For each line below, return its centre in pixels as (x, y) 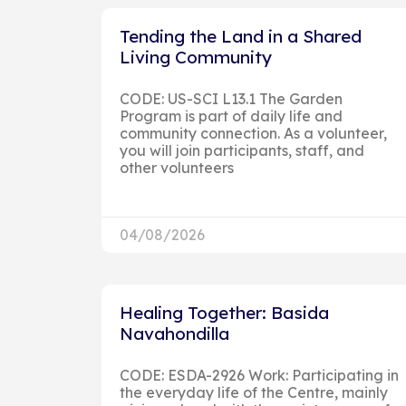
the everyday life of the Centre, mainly (254, 392)
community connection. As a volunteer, (253, 133)
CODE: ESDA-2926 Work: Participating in (259, 375)
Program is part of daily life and (231, 116)
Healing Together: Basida (224, 312)
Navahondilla (174, 333)
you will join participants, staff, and (242, 150)
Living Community (196, 57)
